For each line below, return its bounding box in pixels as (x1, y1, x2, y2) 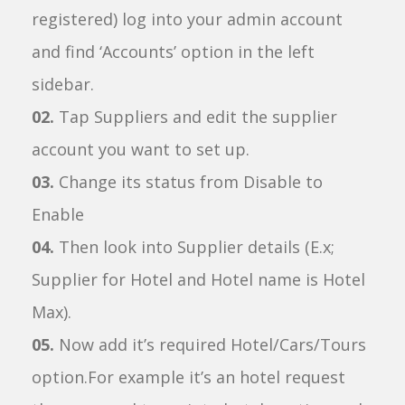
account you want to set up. (32, 138, 250, 160)
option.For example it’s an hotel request (32, 366, 345, 388)
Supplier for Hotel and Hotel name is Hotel (32, 268, 365, 290)
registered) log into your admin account (32, 8, 343, 30)
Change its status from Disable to (54, 171, 323, 193)
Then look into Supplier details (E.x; (59, 236, 334, 258)
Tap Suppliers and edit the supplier (54, 106, 337, 127)
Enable (32, 203, 84, 225)
